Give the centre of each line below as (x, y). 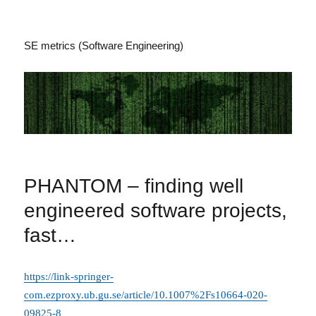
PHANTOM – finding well (134, 186)
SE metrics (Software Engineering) (104, 45)
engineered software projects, (156, 211)
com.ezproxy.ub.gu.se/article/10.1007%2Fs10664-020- (146, 295)
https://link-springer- (69, 277)
